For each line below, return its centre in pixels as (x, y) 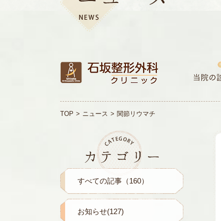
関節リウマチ (136, 114)
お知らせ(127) (101, 211)
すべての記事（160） (113, 181)
